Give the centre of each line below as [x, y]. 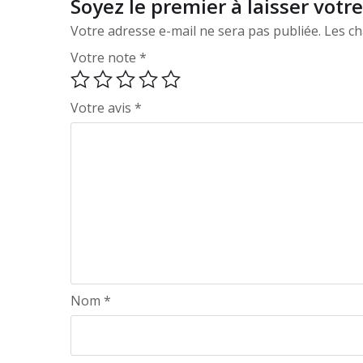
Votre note [105, 57]
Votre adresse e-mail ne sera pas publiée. [196, 30]
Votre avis [102, 107]
